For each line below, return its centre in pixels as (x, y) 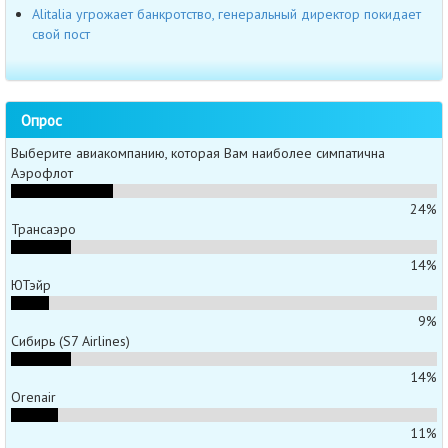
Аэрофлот (42, 172)
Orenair (33, 396)
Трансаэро (43, 228)
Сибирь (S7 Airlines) (70, 340)
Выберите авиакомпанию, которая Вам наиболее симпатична (198, 152)
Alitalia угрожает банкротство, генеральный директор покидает (226, 14)
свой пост (61, 34)
